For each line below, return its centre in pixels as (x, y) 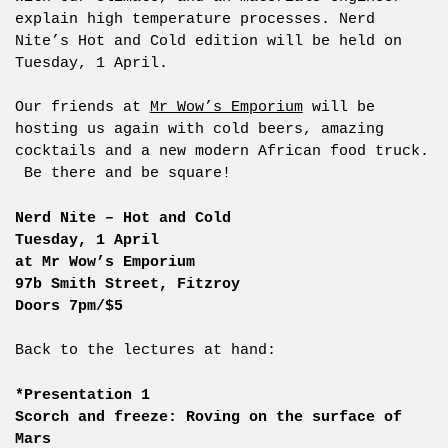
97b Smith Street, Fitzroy (127, 284)
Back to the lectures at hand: (145, 351)
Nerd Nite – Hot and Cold (122, 218)
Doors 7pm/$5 (68, 306)
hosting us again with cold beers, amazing (199, 130)
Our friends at (82, 108)
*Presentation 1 (82, 395)
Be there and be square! (122, 174)
